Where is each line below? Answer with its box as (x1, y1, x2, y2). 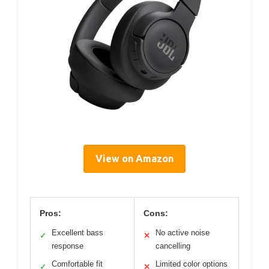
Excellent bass (52, 228, 103, 237)
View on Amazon (95, 153, 174, 164)
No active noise (156, 228, 210, 237)
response (52, 241, 83, 250)
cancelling (156, 241, 190, 250)
